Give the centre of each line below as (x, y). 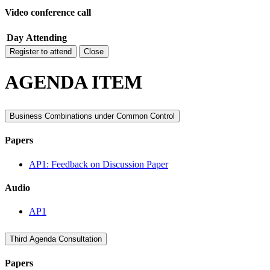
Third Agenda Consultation (56, 239)
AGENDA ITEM (74, 82)
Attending (46, 38)
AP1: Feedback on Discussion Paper (99, 164)
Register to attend (41, 52)
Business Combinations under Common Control (92, 116)
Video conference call (48, 12)
